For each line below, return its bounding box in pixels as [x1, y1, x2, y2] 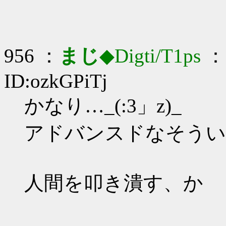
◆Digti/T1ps [99, 45, 201, 67]
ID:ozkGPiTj [4, 70, 107, 92]
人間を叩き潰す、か [24, 172, 203, 194]
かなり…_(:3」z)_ [24, 95, 182, 117]
